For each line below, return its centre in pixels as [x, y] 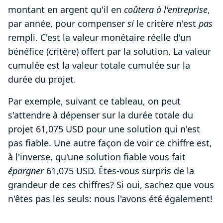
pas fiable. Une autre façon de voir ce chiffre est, [110, 143]
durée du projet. [42, 79]
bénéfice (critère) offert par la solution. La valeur [110, 52]
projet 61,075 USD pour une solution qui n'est [104, 129]
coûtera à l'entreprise [165, 10]
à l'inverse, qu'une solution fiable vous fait [97, 157]
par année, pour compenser [68, 24]
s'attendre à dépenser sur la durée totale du [101, 115]
